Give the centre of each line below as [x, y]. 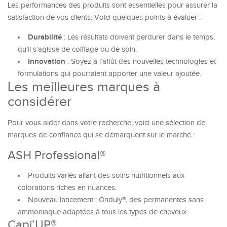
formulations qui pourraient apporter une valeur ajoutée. [109, 74]
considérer [40, 102]
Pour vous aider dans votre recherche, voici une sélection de [106, 123]
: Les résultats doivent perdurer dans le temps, [138, 37]
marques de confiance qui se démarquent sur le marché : [101, 135]
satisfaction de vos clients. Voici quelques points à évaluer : [104, 17]
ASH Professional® [57, 156]
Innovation [47, 62]
